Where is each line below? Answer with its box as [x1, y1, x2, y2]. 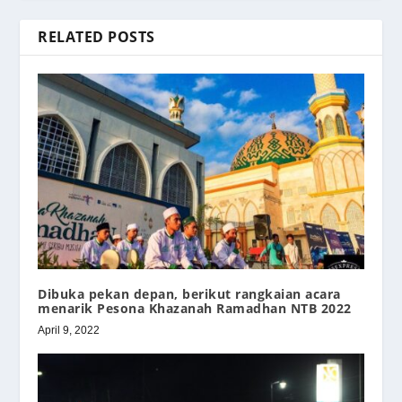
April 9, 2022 [38, 324, 100, 337]
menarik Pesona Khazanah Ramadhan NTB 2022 [38, 300, 352, 318]
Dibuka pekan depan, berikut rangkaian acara [38, 285, 341, 303]
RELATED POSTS [38, 27, 155, 48]
